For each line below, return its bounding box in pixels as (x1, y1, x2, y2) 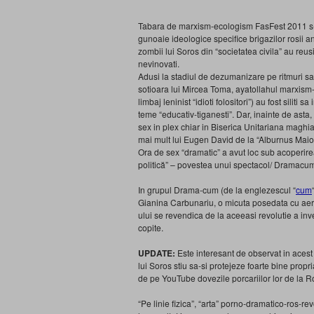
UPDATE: (138, 247, 175, 259)
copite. (138, 221, 163, 233)
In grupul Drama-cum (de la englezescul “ (138, 184, 296, 196)
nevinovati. (138, 57, 179, 69)
